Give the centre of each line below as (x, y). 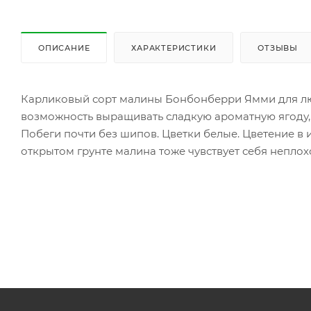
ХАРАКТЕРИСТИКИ (174, 48)
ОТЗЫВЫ (278, 48)
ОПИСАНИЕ (64, 48)
